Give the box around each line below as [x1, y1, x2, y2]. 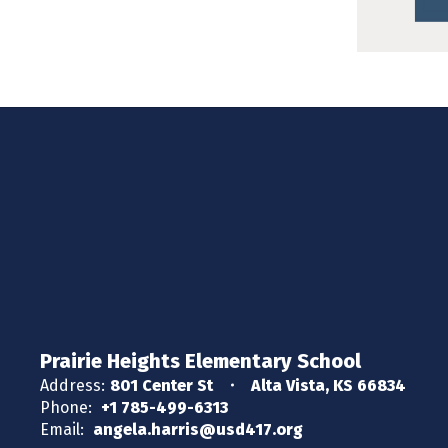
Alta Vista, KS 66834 [251, 375, 406, 395]
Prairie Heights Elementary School [40, 348, 361, 373]
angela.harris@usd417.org [93, 419, 303, 439]
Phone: [40, 397, 92, 417]
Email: [40, 419, 84, 439]
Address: [40, 375, 105, 395]
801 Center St [110, 375, 213, 395]
